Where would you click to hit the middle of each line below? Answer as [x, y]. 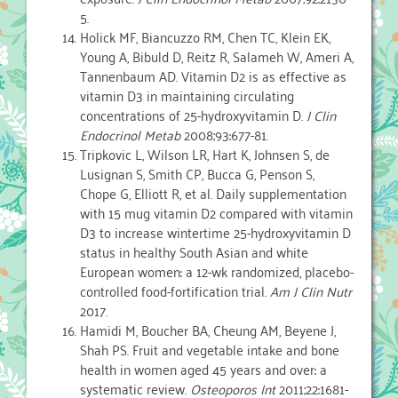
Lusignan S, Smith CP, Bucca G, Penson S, [197, 174]
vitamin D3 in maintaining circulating [187, 96]
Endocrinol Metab [130, 135]
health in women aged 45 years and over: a [203, 369]
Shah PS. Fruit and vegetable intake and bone [210, 350]
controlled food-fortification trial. [175, 291]
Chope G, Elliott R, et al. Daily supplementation [213, 193]
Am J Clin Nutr [311, 291]
